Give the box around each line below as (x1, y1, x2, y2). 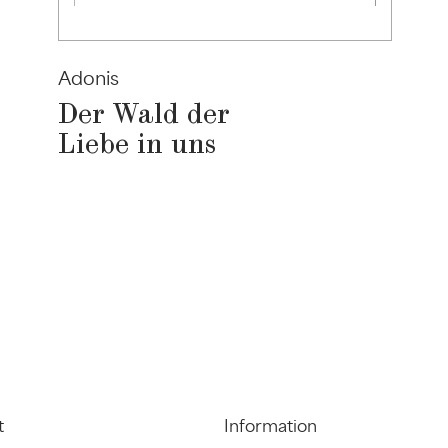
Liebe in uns (58, 130, 217, 160)
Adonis (58, 65, 120, 90)
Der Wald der (58, 100, 231, 130)
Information (224, 414, 317, 437)
